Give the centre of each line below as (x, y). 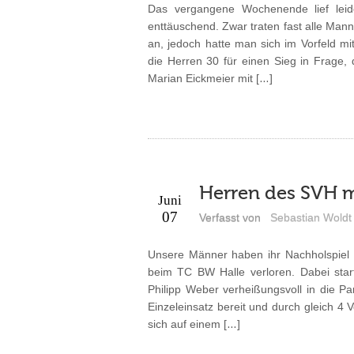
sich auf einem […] (194, 324)
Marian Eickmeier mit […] (210, 78)
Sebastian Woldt (311, 217)
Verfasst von (230, 217)
